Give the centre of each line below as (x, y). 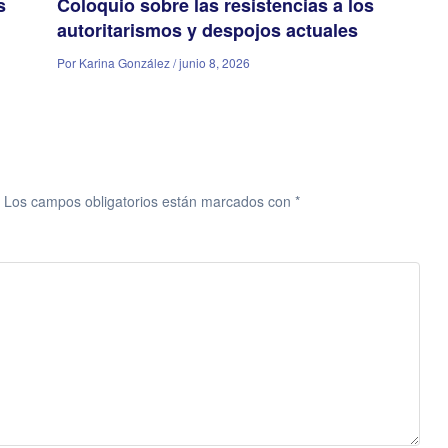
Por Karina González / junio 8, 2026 (154, 62)
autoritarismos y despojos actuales (208, 30)
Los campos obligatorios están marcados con (149, 201)
